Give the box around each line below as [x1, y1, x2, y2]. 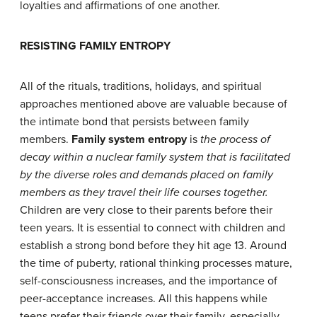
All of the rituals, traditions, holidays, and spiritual [20, 79, 262, 93]
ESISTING [27, 38, 76, 53]
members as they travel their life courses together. [20, 185, 268, 200]
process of [219, 132, 270, 146]
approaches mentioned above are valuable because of [20, 96, 287, 111]
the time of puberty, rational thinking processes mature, [20, 255, 292, 270]
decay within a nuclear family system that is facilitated [20, 149, 290, 164]
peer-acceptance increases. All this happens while [20, 291, 267, 306]
